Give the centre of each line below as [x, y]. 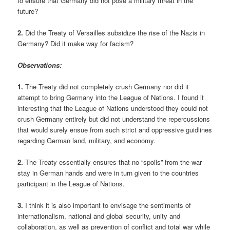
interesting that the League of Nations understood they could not [113, 108]
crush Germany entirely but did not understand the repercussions [114, 119]
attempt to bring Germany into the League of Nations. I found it [111, 98]
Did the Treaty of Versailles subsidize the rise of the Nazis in [115, 32]
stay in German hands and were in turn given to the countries [108, 173]
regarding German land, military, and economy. [87, 141]
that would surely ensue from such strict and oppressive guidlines [115, 130]
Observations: [40, 65]
